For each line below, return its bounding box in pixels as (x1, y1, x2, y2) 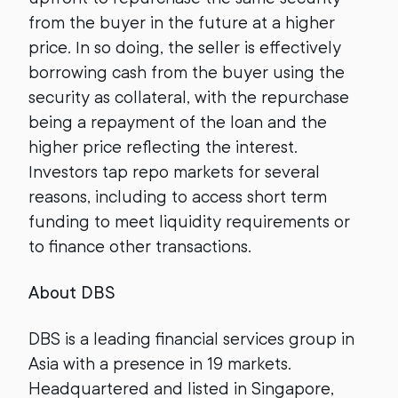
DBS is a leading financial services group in (28, 328, 354, 349)
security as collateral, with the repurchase (28, 86, 349, 107)
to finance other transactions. (28, 235, 251, 257)
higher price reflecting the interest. (28, 136, 298, 157)
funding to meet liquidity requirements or (28, 211, 350, 232)
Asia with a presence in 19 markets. (28, 353, 291, 374)
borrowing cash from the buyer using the (28, 61, 345, 83)
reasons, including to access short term (28, 186, 327, 207)
